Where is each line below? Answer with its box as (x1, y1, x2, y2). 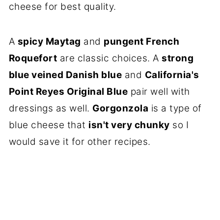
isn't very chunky (88, 119, 170, 131)
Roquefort (8, 52, 57, 64)
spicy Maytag (17, 35, 81, 47)
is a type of (148, 102, 202, 114)
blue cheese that (8, 119, 89, 131)
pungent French (104, 35, 180, 47)
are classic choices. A (57, 52, 162, 64)
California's (144, 69, 199, 81)
